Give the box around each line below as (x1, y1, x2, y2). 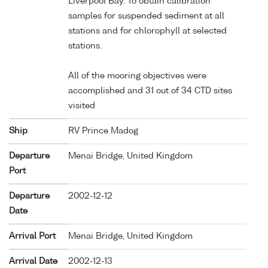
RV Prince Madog (68, 126, 138, 135)
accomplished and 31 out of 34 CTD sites (68, 86, 232, 95)
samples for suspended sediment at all (68, 11, 224, 20)
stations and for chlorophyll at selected (68, 26, 227, 35)
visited (68, 101, 95, 110)
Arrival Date (9, 257, 57, 266)
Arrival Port (9, 232, 56, 240)
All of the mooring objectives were (68, 71, 206, 80)
